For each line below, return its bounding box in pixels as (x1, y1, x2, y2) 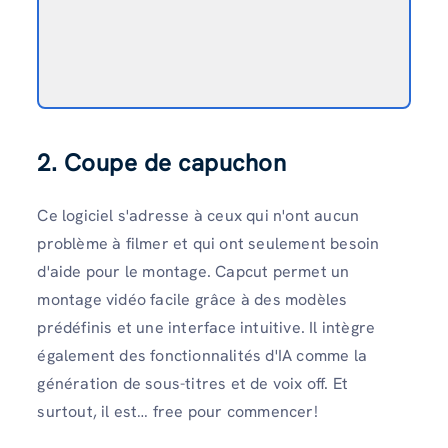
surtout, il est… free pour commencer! (37, 400, 318, 422)
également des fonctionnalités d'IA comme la (37, 344, 367, 366)
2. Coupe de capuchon (37, 146, 287, 178)
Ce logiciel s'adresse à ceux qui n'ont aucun (37, 204, 360, 226)
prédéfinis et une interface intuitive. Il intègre (37, 316, 376, 338)
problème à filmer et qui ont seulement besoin (37, 232, 380, 254)
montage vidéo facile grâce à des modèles (37, 288, 348, 310)
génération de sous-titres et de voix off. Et (37, 372, 349, 394)
